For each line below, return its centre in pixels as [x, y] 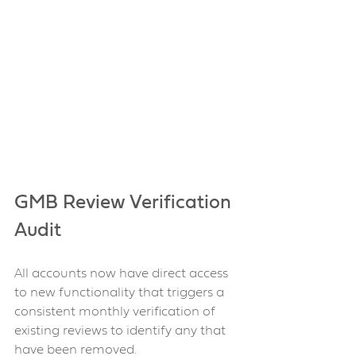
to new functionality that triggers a [121, 293]
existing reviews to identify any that [122, 331]
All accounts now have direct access [123, 274]
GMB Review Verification [125, 203]
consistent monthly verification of [116, 312]
